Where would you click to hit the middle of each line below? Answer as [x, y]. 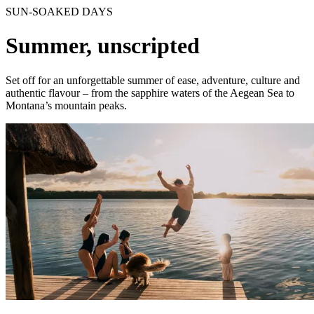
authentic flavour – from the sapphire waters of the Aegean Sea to [150, 93]
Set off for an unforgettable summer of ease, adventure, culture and [153, 80]
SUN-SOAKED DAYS [59, 12]
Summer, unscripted [103, 46]
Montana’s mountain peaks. [66, 105]
